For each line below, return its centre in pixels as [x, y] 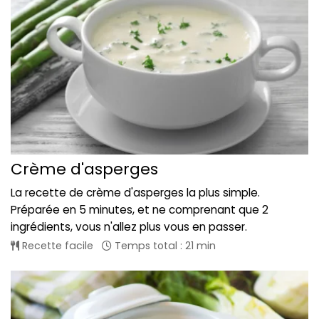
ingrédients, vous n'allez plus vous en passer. [129, 226]
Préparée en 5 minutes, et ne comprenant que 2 [140, 209]
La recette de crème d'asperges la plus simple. [135, 192]
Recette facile [56, 245]
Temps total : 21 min [164, 245]
